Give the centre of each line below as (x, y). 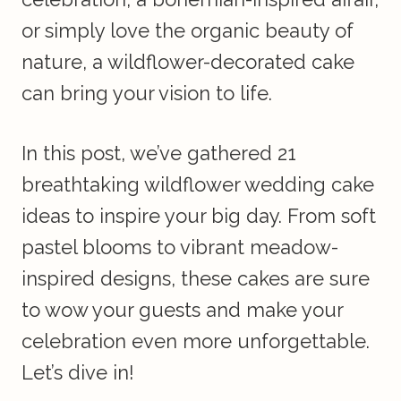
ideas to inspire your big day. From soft (199, 216)
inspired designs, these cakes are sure (196, 279)
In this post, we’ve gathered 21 (159, 154)
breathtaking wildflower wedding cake (198, 185)
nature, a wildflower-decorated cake (188, 62)
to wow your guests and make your (182, 310)
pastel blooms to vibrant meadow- (180, 247)
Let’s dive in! (78, 373)
